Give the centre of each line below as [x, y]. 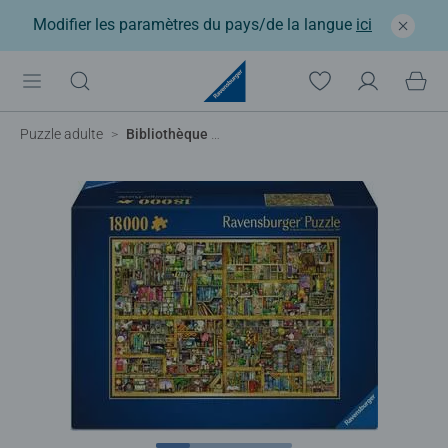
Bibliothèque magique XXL [168, 133]
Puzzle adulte [61, 133]
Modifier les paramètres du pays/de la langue [194, 24]
